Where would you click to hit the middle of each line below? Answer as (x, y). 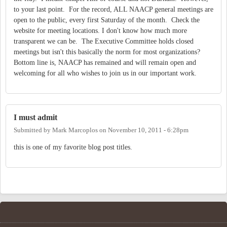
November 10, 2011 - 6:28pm (148, 130)
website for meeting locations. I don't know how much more (100, 30)
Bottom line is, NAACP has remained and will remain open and (105, 62)
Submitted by (33, 130)
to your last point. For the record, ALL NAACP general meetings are (113, 9)
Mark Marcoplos (75, 130)
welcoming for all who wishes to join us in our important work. (107, 73)
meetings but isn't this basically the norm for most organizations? (108, 52)
